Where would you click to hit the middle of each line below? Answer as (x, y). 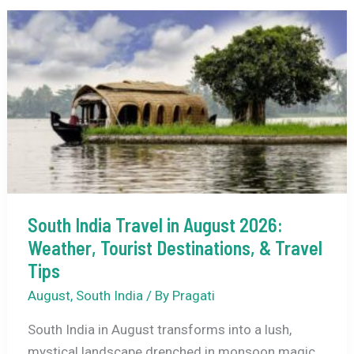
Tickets (48, 95)
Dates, (45, 51)
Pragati (193, 295)
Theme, (48, 73)
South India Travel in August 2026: (155, 225)
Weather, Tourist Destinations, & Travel (175, 248)
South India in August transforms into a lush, (159, 329)
